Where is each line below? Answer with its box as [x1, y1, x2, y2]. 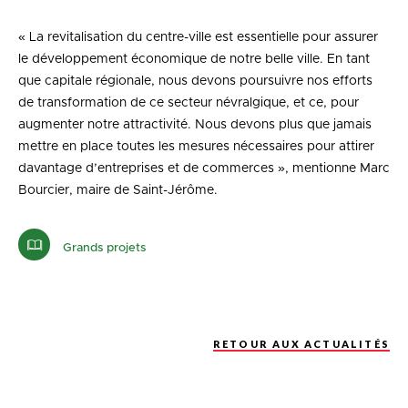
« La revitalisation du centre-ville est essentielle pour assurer [18, 31, 378, 45]
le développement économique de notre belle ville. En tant [18, 53, 370, 66]
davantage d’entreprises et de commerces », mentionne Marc [18, 162, 390, 176]
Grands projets [59, 241, 146, 254]
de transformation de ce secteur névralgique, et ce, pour [18, 97, 359, 110]
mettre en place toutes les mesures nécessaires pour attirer [18, 140, 374, 154]
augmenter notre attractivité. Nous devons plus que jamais [18, 118, 372, 132]
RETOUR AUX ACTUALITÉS [212, 338, 390, 351]
